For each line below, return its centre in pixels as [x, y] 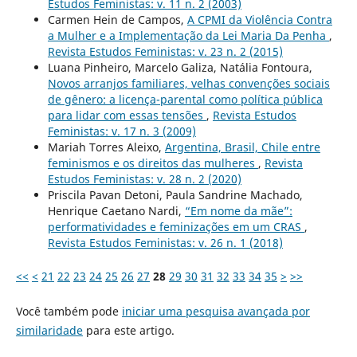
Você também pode [69, 312]
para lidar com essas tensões [127, 116]
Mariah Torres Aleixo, [106, 147]
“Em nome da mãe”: [238, 211]
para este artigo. [128, 331]
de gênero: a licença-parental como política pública [185, 100]
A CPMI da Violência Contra [259, 20]
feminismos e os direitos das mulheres [153, 163]
